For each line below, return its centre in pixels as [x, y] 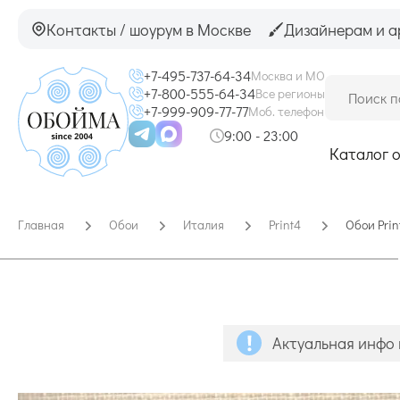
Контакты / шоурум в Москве [149, 29]
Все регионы [290, 93]
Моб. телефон [286, 111]
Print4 [285, 224]
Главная [41, 224]
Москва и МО [288, 75]
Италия [204, 224]
